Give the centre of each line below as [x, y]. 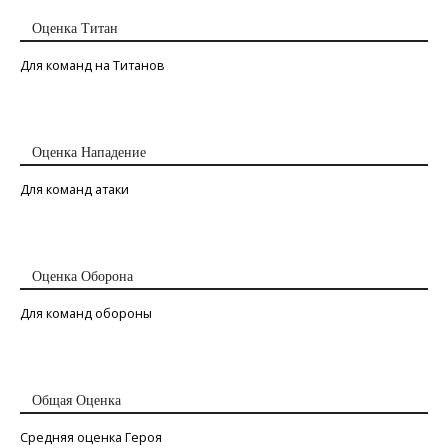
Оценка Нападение [89, 153]
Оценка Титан [75, 29]
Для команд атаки [74, 190]
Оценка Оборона [82, 277]
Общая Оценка [76, 401]
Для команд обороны [86, 314]
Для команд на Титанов [92, 66]
